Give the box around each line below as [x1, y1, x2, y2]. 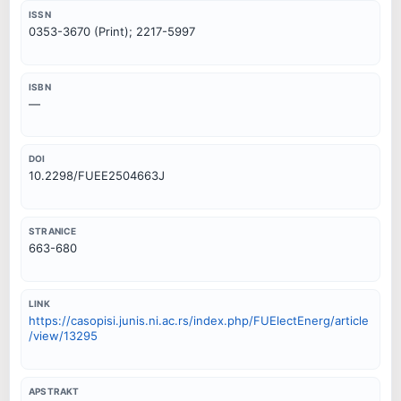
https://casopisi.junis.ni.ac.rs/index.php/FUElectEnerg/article [29, 313, 369, 328]
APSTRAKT [29, 385, 80, 397]
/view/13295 [29, 328, 98, 344]
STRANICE [29, 226, 77, 237]
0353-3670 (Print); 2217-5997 [29, 23, 195, 38]
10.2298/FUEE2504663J [29, 168, 165, 183]
